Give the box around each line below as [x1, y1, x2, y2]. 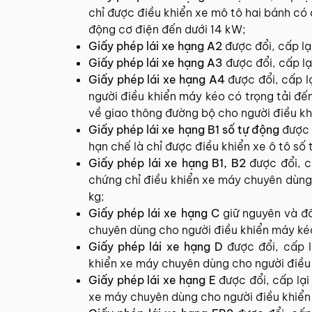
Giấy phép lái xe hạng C [88, 206, 219, 220]
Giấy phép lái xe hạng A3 [88, 56, 223, 70]
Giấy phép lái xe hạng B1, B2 [88, 156, 246, 170]
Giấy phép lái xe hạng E [88, 273, 216, 287]
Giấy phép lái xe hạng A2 [88, 39, 222, 53]
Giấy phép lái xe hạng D [88, 240, 224, 253]
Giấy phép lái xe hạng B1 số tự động [88, 123, 280, 136]
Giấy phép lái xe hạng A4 [88, 72, 225, 86]
